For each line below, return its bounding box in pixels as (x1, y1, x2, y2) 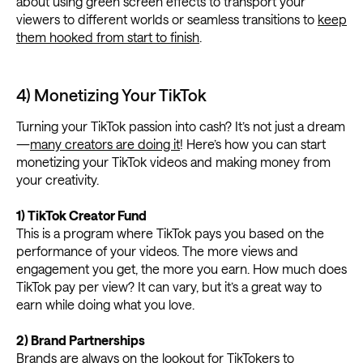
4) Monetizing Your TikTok (16, 84, 207, 105)
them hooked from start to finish (16, 28, 199, 45)
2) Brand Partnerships (16, 331, 145, 348)
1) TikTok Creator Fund (16, 207, 147, 223)
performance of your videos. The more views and (16, 242, 298, 258)
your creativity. (16, 171, 99, 187)
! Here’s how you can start (180, 135, 326, 152)
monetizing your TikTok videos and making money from (16, 153, 331, 169)
